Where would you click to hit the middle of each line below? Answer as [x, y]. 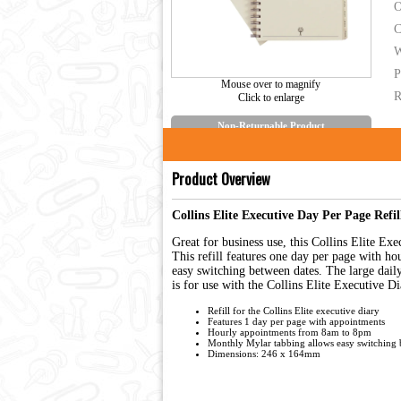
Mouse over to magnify [271, 85]
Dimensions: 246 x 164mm [264, 354]
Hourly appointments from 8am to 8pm [290, 333]
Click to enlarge [271, 98]
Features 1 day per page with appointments [296, 322]
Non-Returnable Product [271, 126]
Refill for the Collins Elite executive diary [294, 311]
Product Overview [221, 179]
